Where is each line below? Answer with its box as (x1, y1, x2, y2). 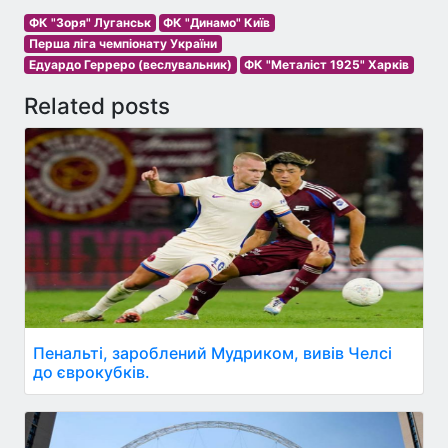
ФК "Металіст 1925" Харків (244, 56, 410, 72)
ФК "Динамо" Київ (163, 14, 271, 30)
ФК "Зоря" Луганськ (28, 14, 151, 30)
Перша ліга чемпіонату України (28, 35, 217, 51)
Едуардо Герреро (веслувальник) (28, 56, 232, 72)
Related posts (24, 91, 170, 119)
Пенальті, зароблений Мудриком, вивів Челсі (33, 342, 392, 363)
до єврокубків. (33, 361, 150, 382)
